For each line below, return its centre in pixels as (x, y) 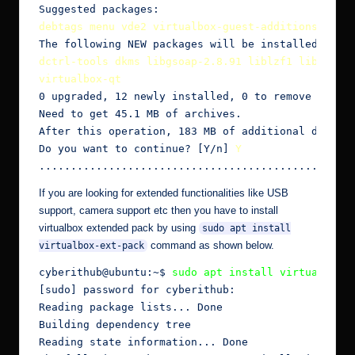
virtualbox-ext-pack (92, 246)
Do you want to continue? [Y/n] (137, 149)
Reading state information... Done (143, 342)
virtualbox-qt (80, 79)
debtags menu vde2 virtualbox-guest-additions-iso (191, 27)
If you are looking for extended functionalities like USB (164, 193)
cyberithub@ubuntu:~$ (102, 273)
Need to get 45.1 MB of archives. (140, 114)
